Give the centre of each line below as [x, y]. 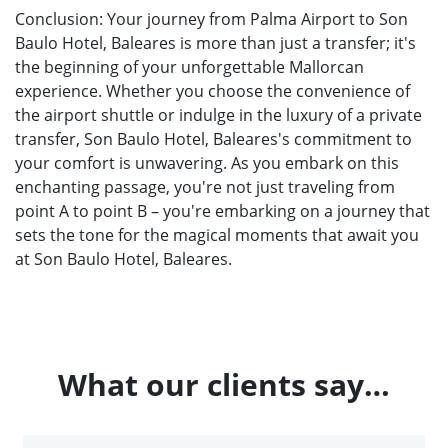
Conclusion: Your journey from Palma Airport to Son [211, 18]
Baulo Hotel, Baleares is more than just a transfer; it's [215, 42]
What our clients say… [224, 384]
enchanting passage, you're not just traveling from [205, 186]
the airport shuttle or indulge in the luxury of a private [218, 114]
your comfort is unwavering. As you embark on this [207, 162]
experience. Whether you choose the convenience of [212, 90]
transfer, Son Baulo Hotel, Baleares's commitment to [213, 138]
